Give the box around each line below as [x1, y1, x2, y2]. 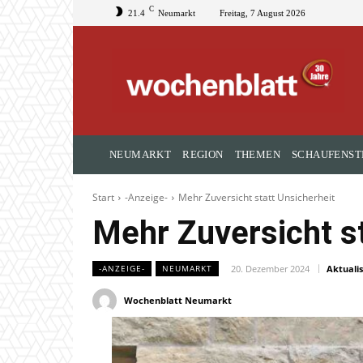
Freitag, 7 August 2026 [220, 7, 305, 18]
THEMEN [234, 148, 281, 161]
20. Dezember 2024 [231, 263, 310, 275]
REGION [182, 148, 224, 161]
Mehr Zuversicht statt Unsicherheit [178, 190, 335, 205]
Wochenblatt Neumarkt [124, 294, 232, 307]
